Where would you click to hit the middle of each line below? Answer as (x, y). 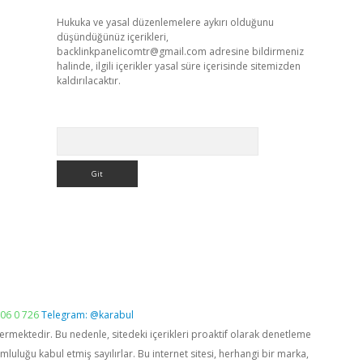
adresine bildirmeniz (255, 51)
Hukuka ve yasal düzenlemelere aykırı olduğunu (165, 22)
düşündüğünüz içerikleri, (112, 37)
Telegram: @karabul (88, 315)
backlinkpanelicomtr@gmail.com (131, 51)
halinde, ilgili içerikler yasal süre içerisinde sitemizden (178, 66)
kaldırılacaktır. (88, 81)
